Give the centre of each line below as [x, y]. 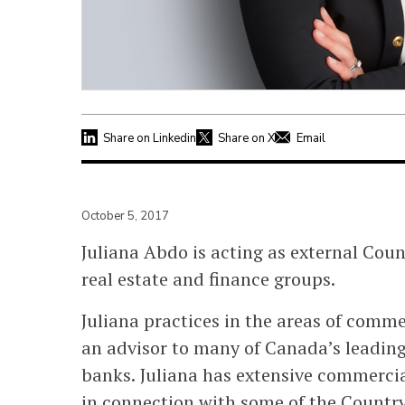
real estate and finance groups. [208, 278]
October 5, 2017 [125, 216]
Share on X [246, 138]
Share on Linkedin [150, 138]
